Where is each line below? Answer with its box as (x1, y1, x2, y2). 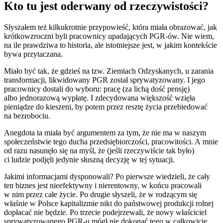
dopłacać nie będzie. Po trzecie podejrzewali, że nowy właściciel (4, 208, 207, 217)
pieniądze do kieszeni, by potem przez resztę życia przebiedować (4, 103, 208, 111)
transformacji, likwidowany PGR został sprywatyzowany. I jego (4, 76, 205, 85)
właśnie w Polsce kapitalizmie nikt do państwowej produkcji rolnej (4, 199, 214, 208)
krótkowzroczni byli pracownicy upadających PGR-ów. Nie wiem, (4, 32, 214, 41)
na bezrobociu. (4, 111, 50, 120)
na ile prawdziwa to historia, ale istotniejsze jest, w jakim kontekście (4, 41, 217, 50)
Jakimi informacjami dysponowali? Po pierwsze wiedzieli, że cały (4, 172, 210, 181)
